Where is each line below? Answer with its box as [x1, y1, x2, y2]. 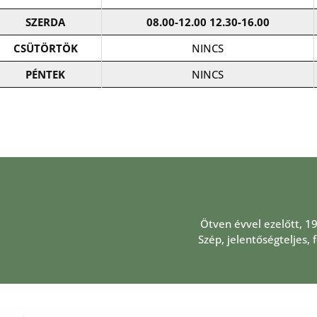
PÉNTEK [25, 67, 65, 81]
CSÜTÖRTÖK [13, 41, 78, 55]
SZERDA [25, 15, 65, 29]
